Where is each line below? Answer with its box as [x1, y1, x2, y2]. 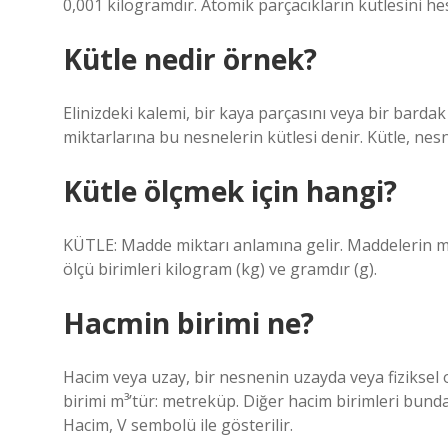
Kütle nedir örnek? [63, 40, 317, 78]
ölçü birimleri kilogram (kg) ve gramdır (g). [63, 258, 377, 280]
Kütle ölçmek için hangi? [63, 172, 397, 210]
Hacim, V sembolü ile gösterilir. [63, 414, 293, 436]
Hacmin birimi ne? [63, 304, 314, 342]
